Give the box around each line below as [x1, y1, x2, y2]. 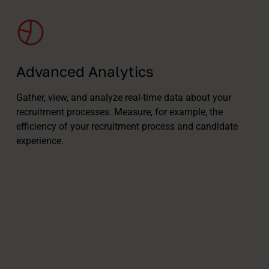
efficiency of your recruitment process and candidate [16, 121, 238, 132]
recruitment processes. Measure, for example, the [16, 106, 223, 118]
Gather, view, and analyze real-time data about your [16, 92, 231, 103]
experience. [16, 135, 64, 147]
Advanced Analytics [16, 62, 154, 80]
